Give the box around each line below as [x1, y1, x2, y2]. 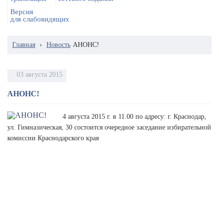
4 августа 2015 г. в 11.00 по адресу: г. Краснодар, [63, 113, 206, 120]
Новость [46, 41, 70, 48]
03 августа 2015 [17, 71, 63, 78]
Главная [12, 41, 35, 48]
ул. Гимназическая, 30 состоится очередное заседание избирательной [7, 124, 211, 131]
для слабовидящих [10, 15, 69, 23]
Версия [10, 8, 33, 16]
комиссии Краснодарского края [7, 134, 99, 142]
